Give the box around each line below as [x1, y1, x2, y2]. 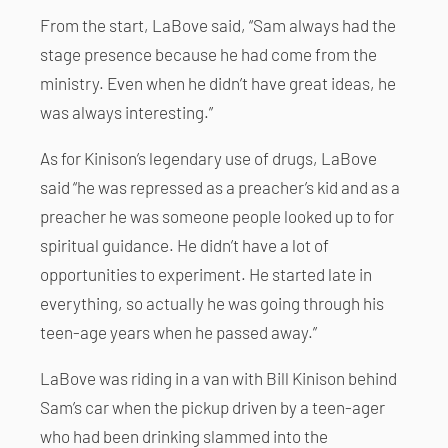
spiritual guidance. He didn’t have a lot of [40, 234, 329, 255]
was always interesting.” [40, 101, 213, 122]
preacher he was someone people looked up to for [40, 205, 394, 226]
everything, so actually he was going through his [40, 292, 384, 313]
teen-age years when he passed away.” [40, 321, 317, 342]
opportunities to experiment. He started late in [40, 263, 372, 284]
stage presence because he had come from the [40, 43, 377, 64]
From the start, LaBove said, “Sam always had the [40, 14, 396, 35]
